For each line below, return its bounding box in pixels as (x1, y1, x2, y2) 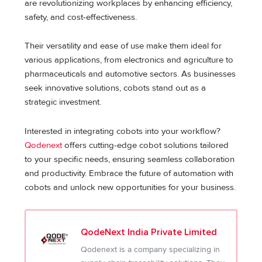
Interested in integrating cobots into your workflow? (25, 126, 221, 136)
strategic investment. (25, 97, 104, 108)
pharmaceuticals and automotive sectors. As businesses (25, 69, 236, 80)
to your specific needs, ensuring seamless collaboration (25, 154, 235, 164)
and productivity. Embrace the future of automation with (25, 168, 234, 178)
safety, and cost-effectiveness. (25, 12, 140, 22)
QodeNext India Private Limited (81, 227, 218, 237)
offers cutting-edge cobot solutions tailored (62, 140, 229, 150)
